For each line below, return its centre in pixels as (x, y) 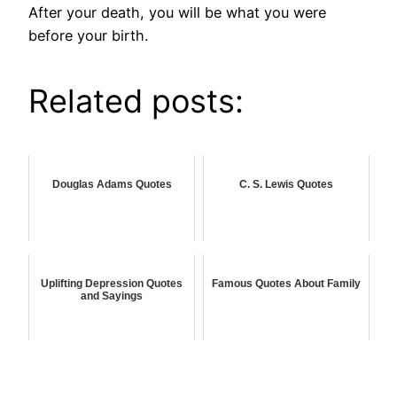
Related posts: (136, 101)
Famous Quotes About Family (286, 284)
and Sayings (112, 296)
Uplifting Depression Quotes (112, 284)
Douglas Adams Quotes (112, 185)
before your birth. (88, 36)
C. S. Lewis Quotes (286, 185)
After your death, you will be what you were (177, 13)
